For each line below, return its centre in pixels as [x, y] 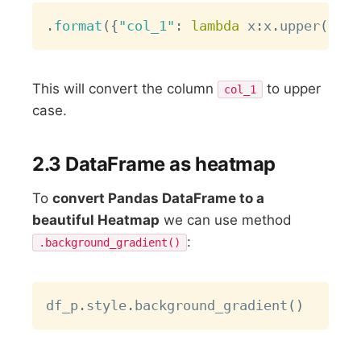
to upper [292, 89]
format [79, 25]
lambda [216, 25]
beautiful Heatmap [96, 220]
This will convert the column [125, 89]
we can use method [226, 220]
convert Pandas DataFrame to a [159, 199]
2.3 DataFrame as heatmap [154, 164]
